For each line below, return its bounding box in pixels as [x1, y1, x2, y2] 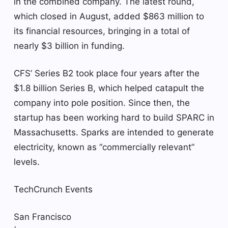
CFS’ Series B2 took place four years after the [14, 68, 199, 78]
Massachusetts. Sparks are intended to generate [14, 127, 214, 137]
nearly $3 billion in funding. [14, 40, 125, 51]
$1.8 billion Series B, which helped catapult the [14, 82, 204, 93]
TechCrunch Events [14, 184, 93, 194]
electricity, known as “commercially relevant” [14, 141, 194, 152]
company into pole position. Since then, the [14, 97, 190, 108]
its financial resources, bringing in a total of [14, 25, 190, 36]
